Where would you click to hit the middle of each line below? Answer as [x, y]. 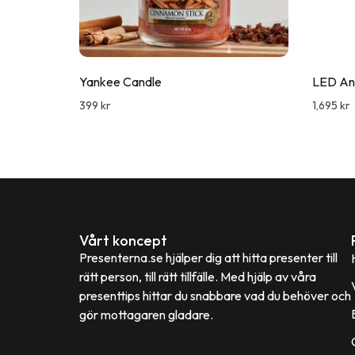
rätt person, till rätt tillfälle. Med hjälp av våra [198, 277]
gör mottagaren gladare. [146, 315]
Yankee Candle [120, 82]
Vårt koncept [123, 240]
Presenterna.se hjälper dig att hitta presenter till [208, 258]
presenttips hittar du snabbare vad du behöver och [215, 296]
